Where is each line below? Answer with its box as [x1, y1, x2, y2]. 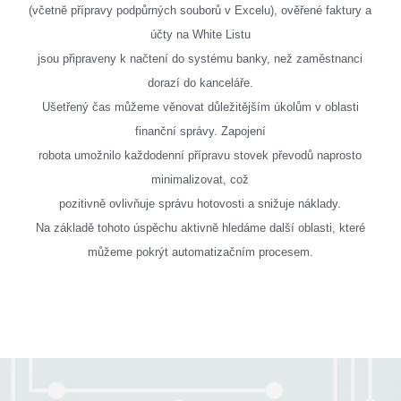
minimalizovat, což [151, 173, 249, 187]
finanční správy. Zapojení [134, 124, 266, 139]
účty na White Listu [149, 28, 251, 42]
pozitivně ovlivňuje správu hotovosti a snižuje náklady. [59, 197, 341, 211]
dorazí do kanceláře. [147, 76, 253, 90]
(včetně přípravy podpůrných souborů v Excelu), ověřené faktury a [29, 4, 371, 18]
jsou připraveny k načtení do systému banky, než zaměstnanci [38, 52, 363, 66]
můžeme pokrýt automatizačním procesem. [87, 245, 313, 260]
